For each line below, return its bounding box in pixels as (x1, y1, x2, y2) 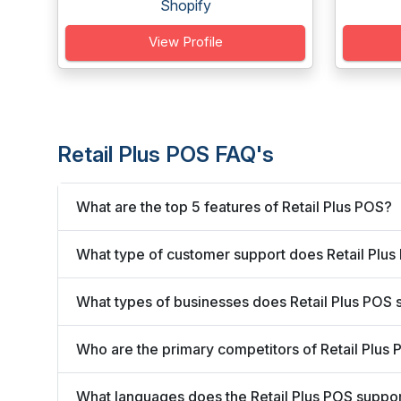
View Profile (148, 33, 223, 50)
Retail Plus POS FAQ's (57, 141, 274, 167)
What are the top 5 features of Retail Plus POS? (76, 197, 392, 216)
